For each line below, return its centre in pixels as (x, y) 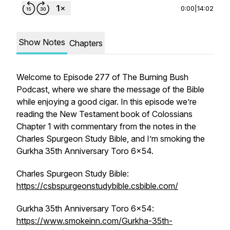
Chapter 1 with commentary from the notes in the (106, 126)
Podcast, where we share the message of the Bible (110, 89)
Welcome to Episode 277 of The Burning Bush (102, 77)
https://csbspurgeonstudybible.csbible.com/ (97, 186)
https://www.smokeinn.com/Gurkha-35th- (94, 221)
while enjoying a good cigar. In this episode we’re (107, 102)
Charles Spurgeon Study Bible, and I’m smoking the (111, 139)
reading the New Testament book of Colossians (104, 114)
